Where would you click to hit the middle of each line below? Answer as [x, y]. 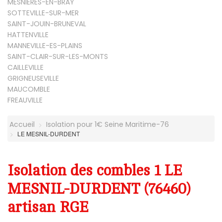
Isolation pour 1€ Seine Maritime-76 [108, 124]
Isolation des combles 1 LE [95, 170]
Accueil [21, 124]
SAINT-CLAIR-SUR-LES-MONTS [58, 56]
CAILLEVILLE [26, 67]
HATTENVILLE [28, 34]
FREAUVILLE [25, 100]
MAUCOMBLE [29, 89]
